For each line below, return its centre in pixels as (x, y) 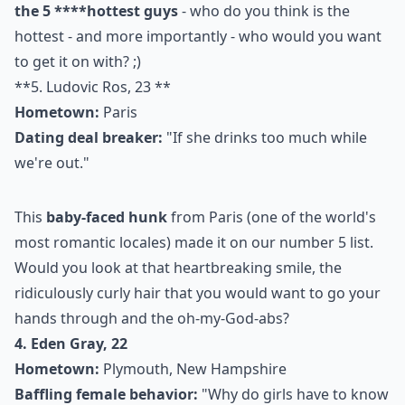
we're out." (52, 163)
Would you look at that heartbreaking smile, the (178, 268)
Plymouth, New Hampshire (193, 369)
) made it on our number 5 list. (270, 242)
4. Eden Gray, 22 (71, 344)
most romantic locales (90, 242)
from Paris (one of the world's (272, 217)
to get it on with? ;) (78, 61)
